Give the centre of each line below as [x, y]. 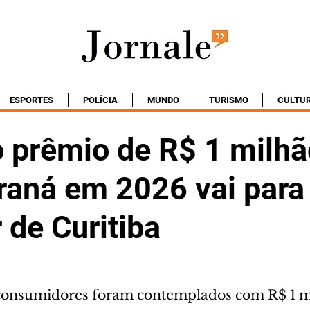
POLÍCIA [100, 100]
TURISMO [228, 100]
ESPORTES [31, 100]
